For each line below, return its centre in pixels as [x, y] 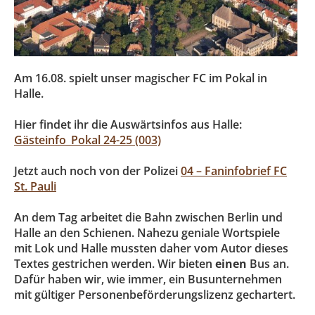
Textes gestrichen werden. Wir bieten [115, 263]
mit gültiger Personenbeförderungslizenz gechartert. [155, 294]
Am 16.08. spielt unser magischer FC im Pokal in [141, 78]
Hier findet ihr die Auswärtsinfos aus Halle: [128, 124]
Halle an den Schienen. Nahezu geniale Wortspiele [147, 232]
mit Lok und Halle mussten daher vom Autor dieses [151, 248]
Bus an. [268, 263]
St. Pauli [35, 186]
